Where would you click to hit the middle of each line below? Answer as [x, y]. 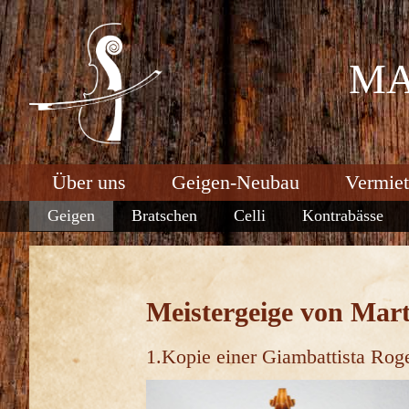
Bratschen [164, 215]
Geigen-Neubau [236, 182]
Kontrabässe [343, 215]
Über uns [89, 182]
